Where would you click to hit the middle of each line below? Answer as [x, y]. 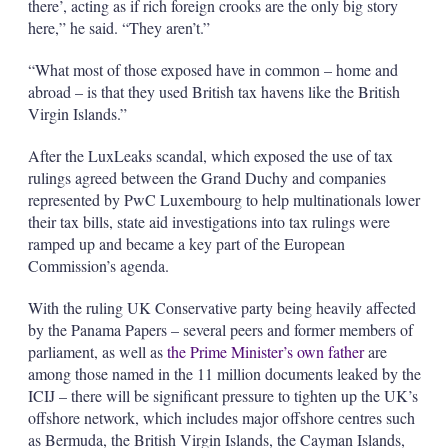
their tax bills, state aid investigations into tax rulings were [208, 221]
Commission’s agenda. [98, 265]
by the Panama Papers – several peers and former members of [220, 329]
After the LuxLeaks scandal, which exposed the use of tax [210, 155]
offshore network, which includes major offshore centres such [221, 417]
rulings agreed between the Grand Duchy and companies [206, 177]
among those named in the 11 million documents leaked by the [224, 373]
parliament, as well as [97, 351]
